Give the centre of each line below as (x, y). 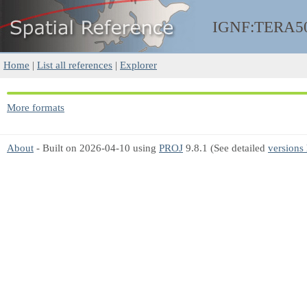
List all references (75, 65)
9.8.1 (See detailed (225, 148)
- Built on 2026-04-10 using (96, 148)
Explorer (138, 65)
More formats (36, 107)
